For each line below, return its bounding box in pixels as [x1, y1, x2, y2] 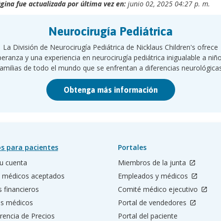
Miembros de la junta [118, 158, 188, 167]
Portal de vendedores [118, 198, 188, 207]
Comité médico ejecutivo [118, 184, 200, 194]
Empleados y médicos [118, 171, 190, 181]
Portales [118, 143, 147, 152]
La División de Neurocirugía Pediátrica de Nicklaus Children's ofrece [3, 42, 218, 52]
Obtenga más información [63, 85, 158, 94]
